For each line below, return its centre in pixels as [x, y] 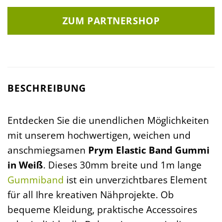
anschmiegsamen [48, 150]
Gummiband [36, 179]
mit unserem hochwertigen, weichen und [99, 135]
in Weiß [25, 165]
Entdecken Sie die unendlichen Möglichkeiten [108, 120]
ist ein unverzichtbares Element [136, 179]
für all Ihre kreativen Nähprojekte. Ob [91, 194]
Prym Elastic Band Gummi [149, 150]
